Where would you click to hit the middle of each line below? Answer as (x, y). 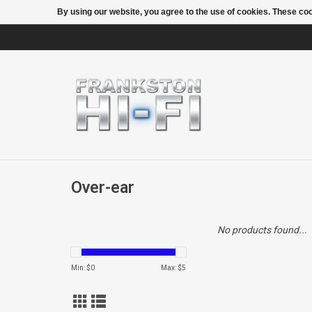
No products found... (262, 230)
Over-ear (103, 188)
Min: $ (81, 268)
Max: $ (171, 268)
